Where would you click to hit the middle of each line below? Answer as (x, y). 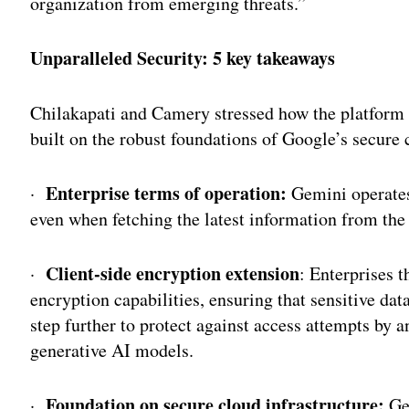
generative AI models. (112, 350)
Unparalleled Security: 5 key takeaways (183, 58)
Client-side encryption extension (173, 273)
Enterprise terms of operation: (167, 193)
